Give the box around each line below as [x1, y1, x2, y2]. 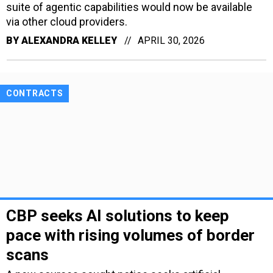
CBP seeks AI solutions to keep [6, 207, 229, 225]
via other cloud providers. [6, 15, 127, 28]
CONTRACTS [6, 88, 63, 98]
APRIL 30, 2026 [138, 34, 205, 46]
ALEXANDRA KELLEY [21, 34, 117, 46]
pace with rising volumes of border [6, 226, 255, 245]
